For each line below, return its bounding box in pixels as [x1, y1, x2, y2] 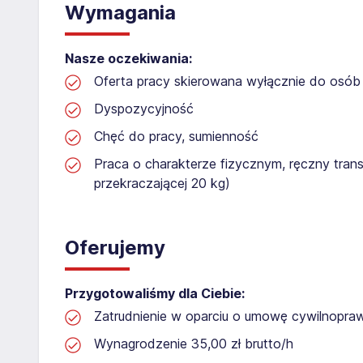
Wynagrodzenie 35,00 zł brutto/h [94, 335, 293, 352]
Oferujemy [65, 235, 165, 259]
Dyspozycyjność [94, 100, 194, 117]
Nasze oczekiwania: [65, 49, 192, 66]
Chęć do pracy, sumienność [94, 127, 258, 144]
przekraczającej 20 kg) [94, 174, 230, 191]
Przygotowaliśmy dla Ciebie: [65, 284, 245, 301]
